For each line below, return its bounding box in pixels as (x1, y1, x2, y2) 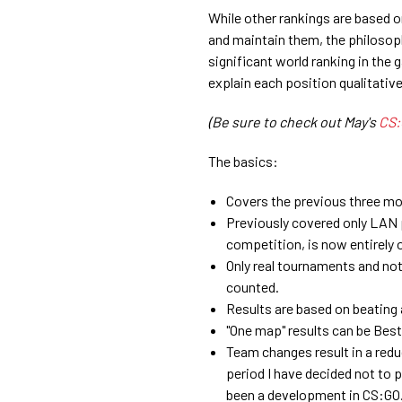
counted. (226, 277, 279, 295)
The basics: (208, 152, 278, 170)
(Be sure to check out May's (208, 112, 379, 130)
